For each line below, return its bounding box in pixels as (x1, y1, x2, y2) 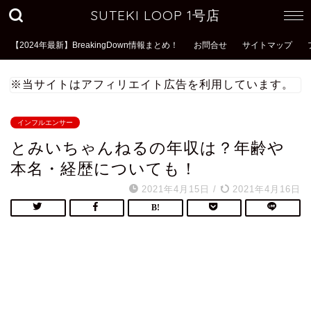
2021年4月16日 (229, 184, 301, 194)
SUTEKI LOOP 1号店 (91, 7, 220, 24)
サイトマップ (242, 40, 292, 50)
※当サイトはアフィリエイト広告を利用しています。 (10, 78, 294, 90)
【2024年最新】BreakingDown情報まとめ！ (11, 40, 178, 50)
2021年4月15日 (142, 184, 210, 194)
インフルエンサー (17, 119, 73, 126)
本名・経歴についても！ (10, 160, 197, 178)
